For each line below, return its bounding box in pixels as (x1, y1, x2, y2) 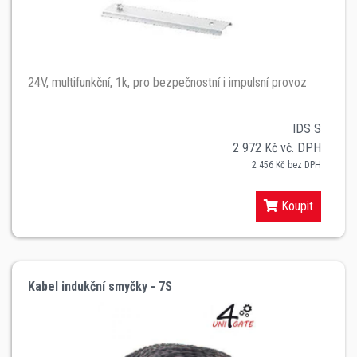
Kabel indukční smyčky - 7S (28, 278, 172, 294)
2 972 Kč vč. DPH (233, 139, 321, 155)
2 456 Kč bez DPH (252, 159, 321, 171)
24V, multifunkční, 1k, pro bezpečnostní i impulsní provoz (28, 74, 307, 90)
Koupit (278, 198, 313, 214)
